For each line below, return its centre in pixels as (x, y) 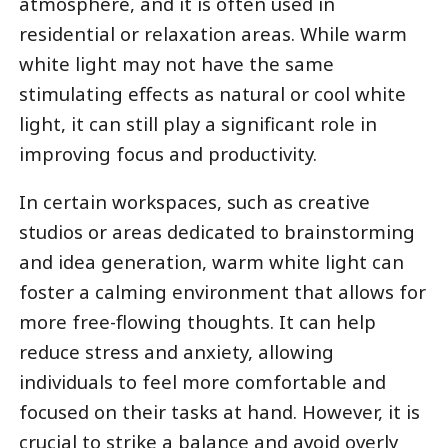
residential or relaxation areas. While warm (212, 33)
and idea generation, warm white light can (211, 262)
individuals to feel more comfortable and (202, 382)
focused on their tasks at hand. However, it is (219, 412)
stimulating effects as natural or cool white (212, 93)
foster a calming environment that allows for (222, 292)
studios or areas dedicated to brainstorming (216, 232)
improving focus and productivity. (167, 153)
